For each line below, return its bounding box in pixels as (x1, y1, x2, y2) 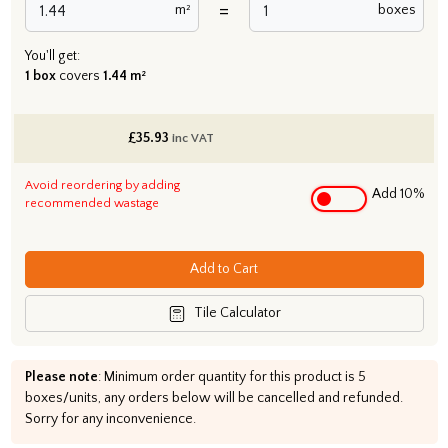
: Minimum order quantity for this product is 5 (97, 369, 366, 385)
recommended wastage (24, 196, 159, 210)
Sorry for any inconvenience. (24, 411, 196, 427)
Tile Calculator (193, 305, 281, 321)
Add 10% (371, 186, 424, 202)
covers (55, 68, 103, 83)
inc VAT (171, 131, 214, 145)
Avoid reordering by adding (24, 178, 180, 192)
